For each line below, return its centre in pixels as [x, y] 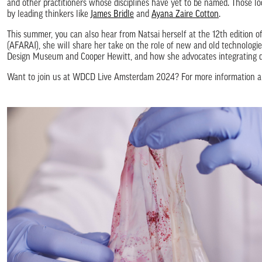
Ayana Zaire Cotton [185, 15]
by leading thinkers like [49, 15]
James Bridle [112, 15]
